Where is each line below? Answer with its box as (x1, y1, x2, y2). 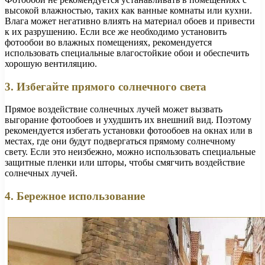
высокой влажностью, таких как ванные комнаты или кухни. (5, 5, 252, 15)
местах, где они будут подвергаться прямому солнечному (5, 136, 235, 147)
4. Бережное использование (5, 190, 145, 203)
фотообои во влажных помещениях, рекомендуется (5, 37, 212, 47)
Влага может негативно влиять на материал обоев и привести (5, 15, 255, 26)
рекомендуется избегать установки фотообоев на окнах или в (5, 125, 253, 136)
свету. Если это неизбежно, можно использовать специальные (5, 147, 256, 157)
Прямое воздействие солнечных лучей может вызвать (5, 104, 222, 115)
